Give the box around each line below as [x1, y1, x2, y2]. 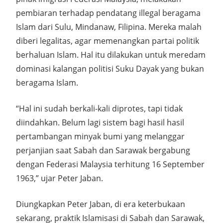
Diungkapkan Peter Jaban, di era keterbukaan [16, 199, 185, 210]
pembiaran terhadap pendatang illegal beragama [16, 7, 201, 18]
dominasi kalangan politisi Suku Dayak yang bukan [16, 63, 204, 74]
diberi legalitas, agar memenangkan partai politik [16, 35, 199, 46]
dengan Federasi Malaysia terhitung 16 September [16, 159, 205, 170]
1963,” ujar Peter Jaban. [16, 173, 103, 184]
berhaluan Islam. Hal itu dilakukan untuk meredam [16, 49, 206, 60]
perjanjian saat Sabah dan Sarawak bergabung [16, 145, 190, 156]
